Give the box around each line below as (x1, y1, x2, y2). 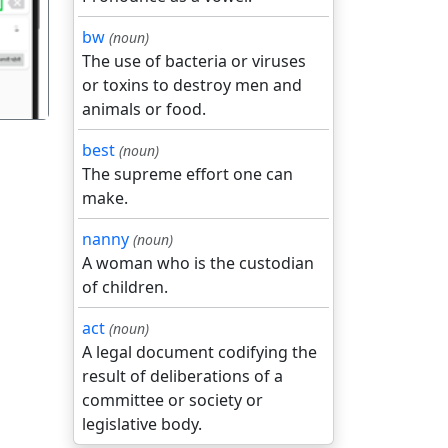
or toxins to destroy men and (82, 74, 302, 96)
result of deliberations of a (82, 365, 283, 387)
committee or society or (82, 389, 263, 411)
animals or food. (82, 98, 206, 120)
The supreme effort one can (82, 163, 293, 185)
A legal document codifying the (82, 341, 317, 363)
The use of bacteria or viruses (82, 50, 306, 72)
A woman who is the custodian (82, 252, 314, 274)
